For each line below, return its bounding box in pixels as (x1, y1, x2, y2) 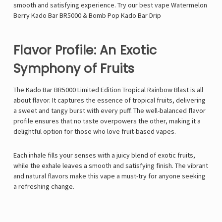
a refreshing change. (13, 182, 74, 191)
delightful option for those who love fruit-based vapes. (13, 127, 176, 136)
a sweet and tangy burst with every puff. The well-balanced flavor (13, 106, 206, 115)
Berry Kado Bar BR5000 (13, 11, 81, 20)
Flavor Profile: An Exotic (13, 42, 157, 59)
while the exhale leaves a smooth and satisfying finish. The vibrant (13, 161, 208, 170)
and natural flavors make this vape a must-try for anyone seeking (13, 171, 206, 181)
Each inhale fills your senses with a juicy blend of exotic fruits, (13, 151, 195, 160)
